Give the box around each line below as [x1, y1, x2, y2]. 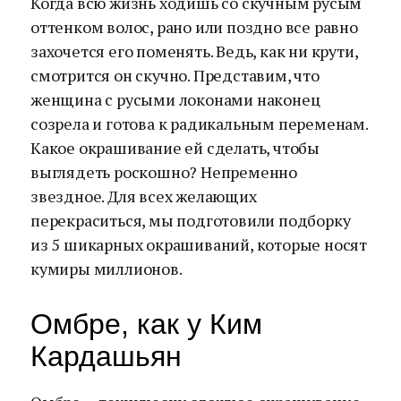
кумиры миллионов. [30, 258, 183, 279]
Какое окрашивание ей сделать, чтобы [30, 137, 320, 158]
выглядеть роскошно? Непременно [30, 161, 297, 183]
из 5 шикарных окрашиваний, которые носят [30, 234, 367, 255]
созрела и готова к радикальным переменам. [30, 113, 368, 134]
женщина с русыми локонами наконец [30, 89, 320, 110]
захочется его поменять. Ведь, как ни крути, [30, 40, 358, 62]
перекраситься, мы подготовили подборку [30, 209, 351, 231]
